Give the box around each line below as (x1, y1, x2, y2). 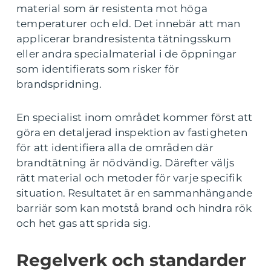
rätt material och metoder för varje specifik (16, 172, 242, 184)
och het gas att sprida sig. (16, 217, 151, 229)
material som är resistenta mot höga (16, 2, 208, 15)
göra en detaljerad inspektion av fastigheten (16, 126, 247, 139)
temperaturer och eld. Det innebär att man (16, 18, 241, 30)
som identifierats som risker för (16, 63, 180, 75)
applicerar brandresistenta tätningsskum (16, 33, 231, 45)
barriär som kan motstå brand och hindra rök (16, 202, 252, 214)
